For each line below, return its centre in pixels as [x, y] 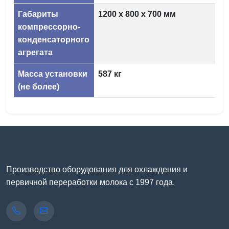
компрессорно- [49, 27]
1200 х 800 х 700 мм [137, 14]
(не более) [39, 86]
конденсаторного [54, 39]
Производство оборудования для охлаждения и [97, 169]
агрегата [35, 52]
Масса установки [53, 74]
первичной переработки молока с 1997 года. [90, 182]
